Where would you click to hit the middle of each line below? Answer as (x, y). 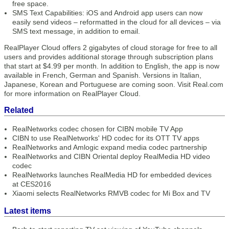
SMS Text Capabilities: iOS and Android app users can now (107, 13)
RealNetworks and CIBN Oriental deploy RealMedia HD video (111, 156)
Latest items (28, 211)
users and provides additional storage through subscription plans (109, 57)
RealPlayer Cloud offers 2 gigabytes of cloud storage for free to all (111, 48)
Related (19, 110)
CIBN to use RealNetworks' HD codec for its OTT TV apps (106, 138)
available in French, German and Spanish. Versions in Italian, (103, 75)
